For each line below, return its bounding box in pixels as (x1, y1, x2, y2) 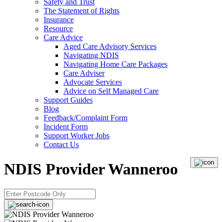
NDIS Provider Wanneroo (4, 160, 178, 178)
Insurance (44, 15, 74, 24)
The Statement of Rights (44, 6, 119, 15)
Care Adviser (63, 69, 105, 78)
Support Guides (44, 96, 93, 105)
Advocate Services (63, 78, 122, 87)
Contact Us (44, 140, 79, 149)
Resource (44, 24, 73, 33)
